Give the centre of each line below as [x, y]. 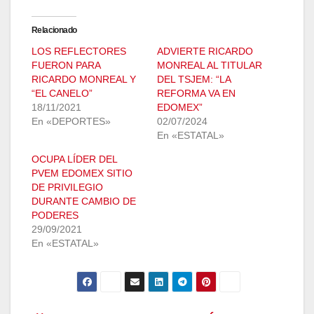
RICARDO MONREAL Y [84, 80]
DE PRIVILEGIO [67, 187]
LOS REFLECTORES [79, 52]
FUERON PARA [66, 66]
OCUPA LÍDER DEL [74, 159]
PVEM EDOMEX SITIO [82, 173]
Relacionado [54, 30]
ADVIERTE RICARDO [205, 52]
